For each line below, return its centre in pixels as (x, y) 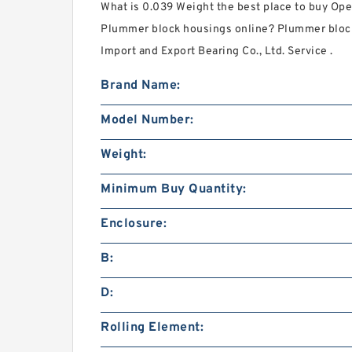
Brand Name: (141, 86)
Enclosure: (134, 224)
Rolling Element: (152, 328)
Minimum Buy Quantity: (174, 190)
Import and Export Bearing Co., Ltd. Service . (217, 52)
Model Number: (147, 121)
